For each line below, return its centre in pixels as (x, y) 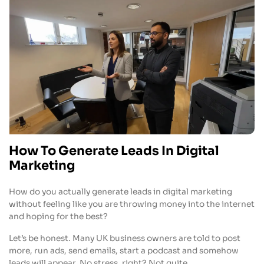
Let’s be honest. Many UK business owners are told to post (125, 238)
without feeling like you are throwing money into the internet (132, 204)
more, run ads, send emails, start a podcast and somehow (124, 250)
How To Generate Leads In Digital (114, 151)
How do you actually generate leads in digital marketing (121, 192)
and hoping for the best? (58, 216)
